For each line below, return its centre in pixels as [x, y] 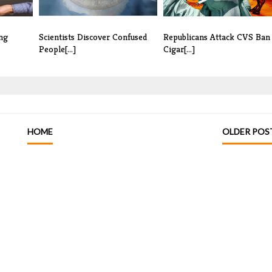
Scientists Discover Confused [93, 37]
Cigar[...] [179, 49]
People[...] [57, 49]
